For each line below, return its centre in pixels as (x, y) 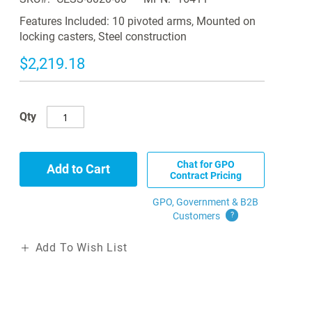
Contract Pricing (205, 176)
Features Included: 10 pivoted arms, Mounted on (137, 22)
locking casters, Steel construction (103, 37)
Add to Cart (78, 169)
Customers (198, 216)
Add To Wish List (81, 248)
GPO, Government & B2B (206, 202)
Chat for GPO (205, 165)
